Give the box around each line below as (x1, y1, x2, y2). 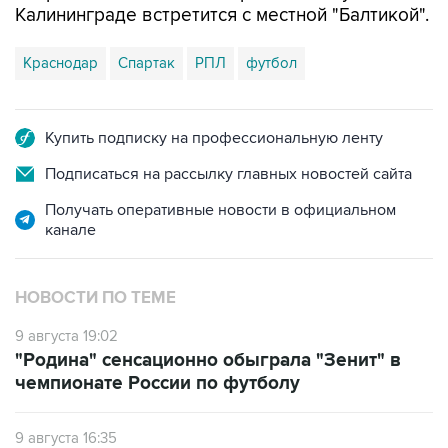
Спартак (118, 53, 175, 72)
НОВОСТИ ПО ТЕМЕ (15, 287, 176, 308)
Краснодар (23, 53, 98, 72)
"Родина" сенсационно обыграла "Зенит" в (15, 348, 401, 372)
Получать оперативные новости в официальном (45, 199, 396, 220)
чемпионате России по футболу (15, 371, 300, 395)
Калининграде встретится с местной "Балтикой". (15, 3, 429, 27)
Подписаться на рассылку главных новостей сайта (45, 163, 412, 184)
